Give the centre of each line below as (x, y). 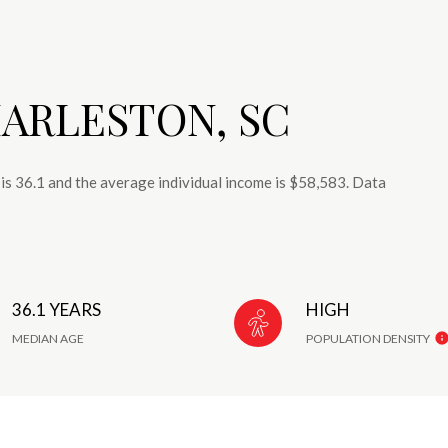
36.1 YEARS (57, 309)
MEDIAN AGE (48, 338)
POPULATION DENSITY (367, 338)
